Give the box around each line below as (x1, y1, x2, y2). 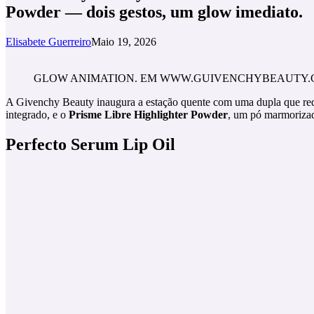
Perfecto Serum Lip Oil (6, 135, 175, 153)
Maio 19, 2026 (91, 35, 156, 48)
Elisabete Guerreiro (6, 35, 91, 48)
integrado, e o (6, 108, 69, 121)
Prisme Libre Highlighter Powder (69, 108, 228, 121)
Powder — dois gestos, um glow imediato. (6, 2, 303, 21)
